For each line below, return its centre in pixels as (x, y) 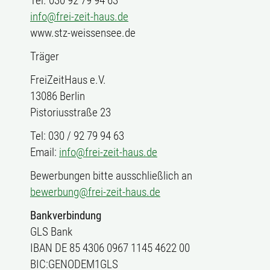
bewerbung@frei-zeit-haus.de (95, 192)
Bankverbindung (66, 215)
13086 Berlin (58, 96)
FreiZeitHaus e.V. (68, 80)
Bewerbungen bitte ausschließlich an (111, 176)
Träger (45, 56)
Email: (45, 152)
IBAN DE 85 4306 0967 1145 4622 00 (110, 248)
